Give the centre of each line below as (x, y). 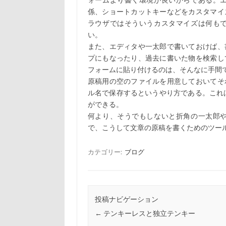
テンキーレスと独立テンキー (148, 214)
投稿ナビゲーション (126, 200)
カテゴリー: (105, 152)
